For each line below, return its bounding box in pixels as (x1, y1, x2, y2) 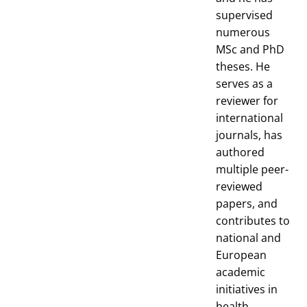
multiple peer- (216, 161, 288, 177)
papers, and (216, 195, 278, 211)
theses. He (216, 58, 270, 74)
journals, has (216, 127, 282, 143)
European (216, 247, 267, 262)
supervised (216, 7, 273, 23)
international (216, 110, 283, 125)
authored (216, 144, 265, 160)
